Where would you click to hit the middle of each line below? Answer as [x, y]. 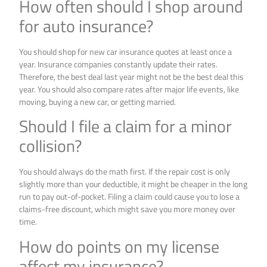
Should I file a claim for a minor [126, 126]
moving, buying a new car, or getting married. [98, 101]
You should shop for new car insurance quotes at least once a [126, 51]
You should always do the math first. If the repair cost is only [125, 172]
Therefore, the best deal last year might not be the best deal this [132, 76]
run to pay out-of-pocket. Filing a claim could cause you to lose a [130, 197]
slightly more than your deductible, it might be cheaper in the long [133, 184]
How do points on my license [119, 246]
